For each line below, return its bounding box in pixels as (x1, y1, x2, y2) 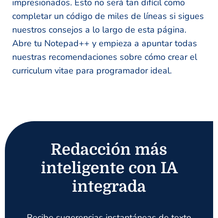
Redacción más (51, 141, 167, 159)
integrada (72, 178, 146, 196)
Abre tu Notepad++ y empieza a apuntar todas (12, 37, 197, 49)
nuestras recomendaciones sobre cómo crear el (12, 51, 197, 63)
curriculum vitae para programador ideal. (12, 65, 172, 76)
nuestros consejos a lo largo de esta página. (12, 24, 186, 36)
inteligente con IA (40, 159, 178, 177)
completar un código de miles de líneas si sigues (12, 10, 204, 22)
